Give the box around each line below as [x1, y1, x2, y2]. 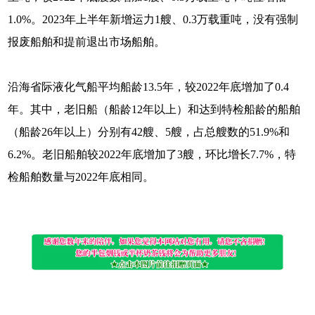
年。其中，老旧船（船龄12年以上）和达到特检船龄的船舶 [8, 103, 301, 115]
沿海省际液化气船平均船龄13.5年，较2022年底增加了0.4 [8, 81, 290, 93]
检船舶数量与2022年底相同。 [8, 171, 155, 183]
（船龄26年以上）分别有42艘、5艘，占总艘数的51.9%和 [8, 126, 290, 138]
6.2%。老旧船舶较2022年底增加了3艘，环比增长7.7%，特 [8, 148, 297, 160]
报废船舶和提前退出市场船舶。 [8, 36, 166, 48]
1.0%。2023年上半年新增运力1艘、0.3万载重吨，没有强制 [8, 13, 299, 25]
